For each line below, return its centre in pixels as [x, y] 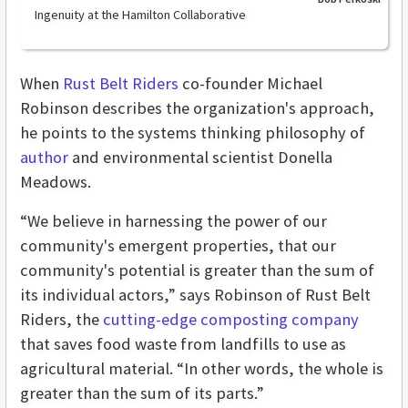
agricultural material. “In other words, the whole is [202, 369]
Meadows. [56, 182]
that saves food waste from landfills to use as [183, 344]
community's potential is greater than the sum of [197, 270]
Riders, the [61, 320]
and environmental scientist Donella [200, 158]
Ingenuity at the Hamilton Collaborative [140, 15]
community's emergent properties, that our [178, 246]
